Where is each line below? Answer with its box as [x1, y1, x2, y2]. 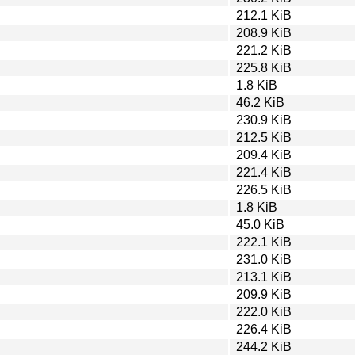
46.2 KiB [236, 95, 284, 109]
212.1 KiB [236, 8, 292, 22]
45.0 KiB [236, 217, 284, 231]
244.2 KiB [236, 339, 292, 353]
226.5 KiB [236, 182, 292, 197]
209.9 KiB [236, 287, 292, 301]
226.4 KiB [236, 322, 292, 336]
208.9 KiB [236, 25, 292, 40]
